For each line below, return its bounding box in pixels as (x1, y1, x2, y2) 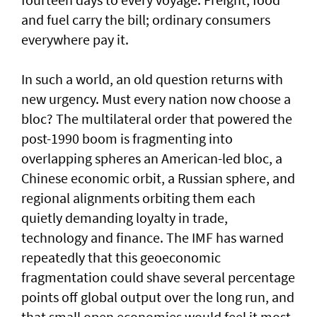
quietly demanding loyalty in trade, (21, 209, 228, 227)
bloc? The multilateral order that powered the (21, 110, 292, 128)
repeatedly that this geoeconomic (21, 248, 221, 267)
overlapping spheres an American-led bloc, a (21, 149, 282, 168)
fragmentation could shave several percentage (21, 268, 295, 287)
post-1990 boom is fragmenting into (21, 129, 233, 148)
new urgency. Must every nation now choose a (21, 90, 291, 108)
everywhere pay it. (21, 30, 129, 49)
